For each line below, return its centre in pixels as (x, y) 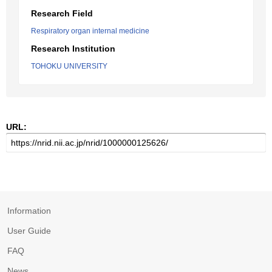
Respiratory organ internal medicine (90, 31)
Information (29, 211)
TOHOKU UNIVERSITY (69, 66)
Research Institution (73, 49)
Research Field (62, 13)
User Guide (29, 231)
